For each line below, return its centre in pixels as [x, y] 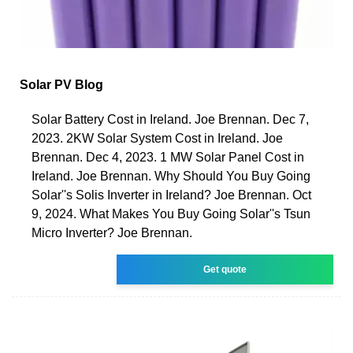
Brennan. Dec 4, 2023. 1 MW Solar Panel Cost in [168, 157]
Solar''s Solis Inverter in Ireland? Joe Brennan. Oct [171, 195]
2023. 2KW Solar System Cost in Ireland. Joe [157, 138]
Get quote [225, 269]
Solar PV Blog [61, 84]
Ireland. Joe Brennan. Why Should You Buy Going [171, 176]
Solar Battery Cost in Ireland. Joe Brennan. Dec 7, [170, 119]
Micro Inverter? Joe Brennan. [112, 232]
